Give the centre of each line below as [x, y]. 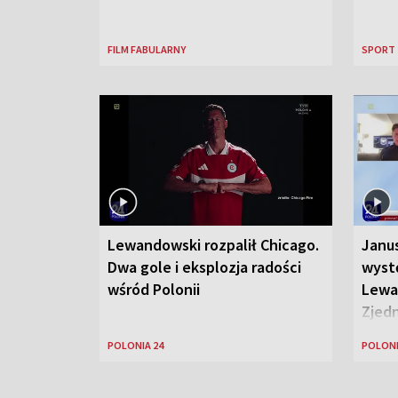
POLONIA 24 [135, 346]
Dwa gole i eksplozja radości [204, 267]
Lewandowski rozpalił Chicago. [213, 245]
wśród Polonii [154, 290]
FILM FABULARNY [147, 49]
